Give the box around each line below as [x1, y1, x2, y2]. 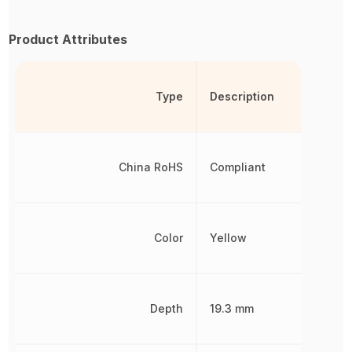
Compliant [209, 159, 266, 174]
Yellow [209, 230, 247, 244]
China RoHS [118, 159, 183, 174]
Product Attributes [9, 31, 128, 47]
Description [209, 89, 274, 103]
